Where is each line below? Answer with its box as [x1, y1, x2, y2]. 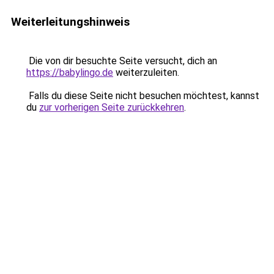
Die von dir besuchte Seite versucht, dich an [26, 55, 217, 67]
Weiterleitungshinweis [11, 15, 130, 29]
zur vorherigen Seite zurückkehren [39, 102, 184, 113]
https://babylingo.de [26, 67, 113, 78]
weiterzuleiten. [113, 67, 179, 78]
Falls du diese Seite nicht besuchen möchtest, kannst [26, 90, 259, 102]
